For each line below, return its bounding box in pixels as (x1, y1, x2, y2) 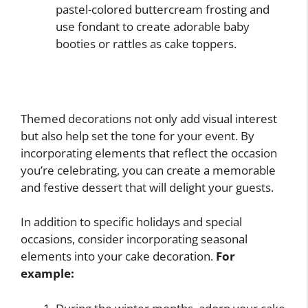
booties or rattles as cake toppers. (56, 36, 236, 52)
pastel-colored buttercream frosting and (56, 1, 269, 18)
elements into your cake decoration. (21, 248, 216, 265)
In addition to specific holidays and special (21, 214, 242, 230)
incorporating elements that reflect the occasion (21, 144, 277, 161)
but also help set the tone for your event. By (21, 127, 254, 144)
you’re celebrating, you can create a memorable (21, 162, 276, 178)
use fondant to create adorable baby (56, 19, 250, 35)
